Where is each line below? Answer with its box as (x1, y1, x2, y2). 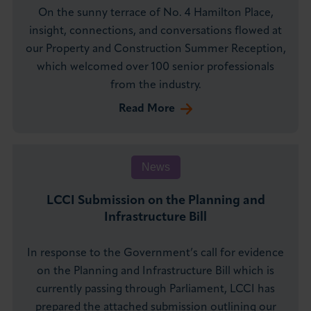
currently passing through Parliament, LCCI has (36, 284, 275, 296)
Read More (119, 103, 175, 115)
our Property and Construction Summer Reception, (25, 44, 286, 56)
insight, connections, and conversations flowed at (29, 26, 282, 37)
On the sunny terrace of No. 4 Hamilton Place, (37, 8, 274, 19)
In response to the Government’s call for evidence (27, 248, 284, 260)
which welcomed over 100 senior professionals (37, 62, 274, 74)
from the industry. (110, 80, 201, 92)
